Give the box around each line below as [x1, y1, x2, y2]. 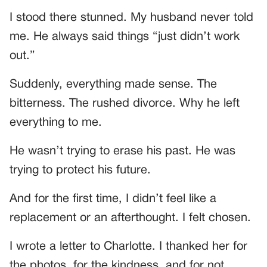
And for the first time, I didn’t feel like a [10, 193, 216, 204]
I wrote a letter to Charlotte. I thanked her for [10, 241, 247, 252]
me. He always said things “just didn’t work [10, 31, 240, 42]
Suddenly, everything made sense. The [10, 79, 217, 90]
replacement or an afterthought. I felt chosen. [10, 212, 251, 223]
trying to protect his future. [10, 164, 151, 176]
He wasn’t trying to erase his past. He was [10, 145, 235, 157]
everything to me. [10, 117, 102, 128]
